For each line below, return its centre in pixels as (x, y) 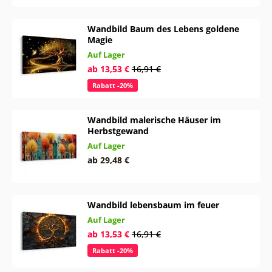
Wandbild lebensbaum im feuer (153, 205)
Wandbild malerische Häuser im (154, 120)
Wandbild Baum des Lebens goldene (163, 29)
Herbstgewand (118, 131)
